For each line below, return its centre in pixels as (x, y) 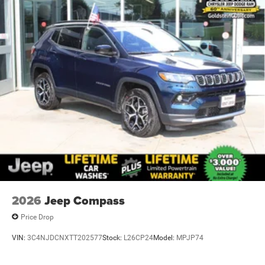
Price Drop (37, 217)
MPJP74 (190, 237)
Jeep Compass (85, 201)
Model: (165, 237)
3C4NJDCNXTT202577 (65, 237)
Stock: (113, 237)
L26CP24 (138, 237)
